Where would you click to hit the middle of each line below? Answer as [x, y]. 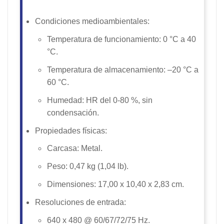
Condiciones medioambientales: [92, 21]
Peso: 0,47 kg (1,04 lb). [88, 166]
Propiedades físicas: [71, 130]
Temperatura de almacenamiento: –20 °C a [123, 69]
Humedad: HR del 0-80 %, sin [100, 100]
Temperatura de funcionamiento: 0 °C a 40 [121, 39]
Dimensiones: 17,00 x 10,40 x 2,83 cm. [115, 184]
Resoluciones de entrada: [80, 202]
